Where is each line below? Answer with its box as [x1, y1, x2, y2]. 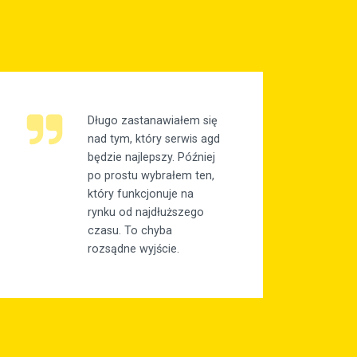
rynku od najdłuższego [88, 206, 204, 220]
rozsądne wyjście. [88, 242, 179, 257]
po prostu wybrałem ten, [88, 169, 214, 183]
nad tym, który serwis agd [88, 132, 220, 147]
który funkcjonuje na [88, 187, 194, 202]
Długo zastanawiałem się [88, 114, 218, 128]
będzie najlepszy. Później [88, 151, 215, 165]
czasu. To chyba [88, 224, 172, 238]
